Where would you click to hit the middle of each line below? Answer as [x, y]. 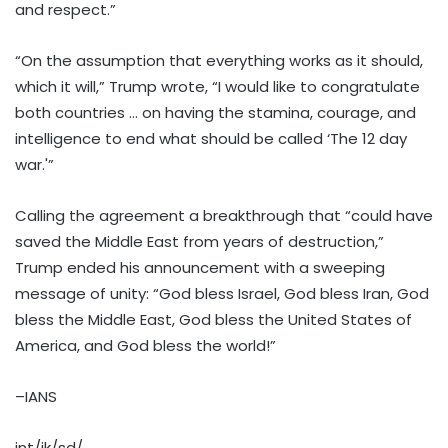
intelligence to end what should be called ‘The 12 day [211, 139]
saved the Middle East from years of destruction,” [199, 242]
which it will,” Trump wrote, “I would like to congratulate [217, 87]
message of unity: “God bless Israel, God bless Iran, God [222, 294]
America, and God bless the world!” [145, 346]
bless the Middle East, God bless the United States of [213, 320]
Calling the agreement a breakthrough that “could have [224, 216]
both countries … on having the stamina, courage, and [215, 113]
